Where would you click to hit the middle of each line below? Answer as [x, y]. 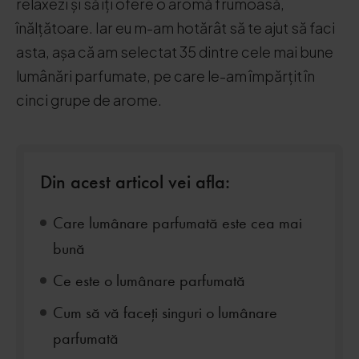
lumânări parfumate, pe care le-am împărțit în [165, 76]
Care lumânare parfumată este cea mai [177, 223]
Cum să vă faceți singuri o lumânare [165, 313]
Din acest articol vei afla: [135, 181]
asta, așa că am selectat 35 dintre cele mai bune [175, 52]
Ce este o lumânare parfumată [149, 280]
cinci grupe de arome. [89, 100]
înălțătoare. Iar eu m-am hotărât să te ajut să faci [175, 28]
